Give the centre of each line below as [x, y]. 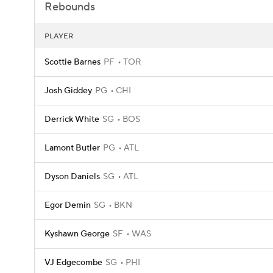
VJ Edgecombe [73, 263]
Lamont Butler [72, 148]
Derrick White [72, 119]
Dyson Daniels [72, 177]
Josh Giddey [68, 91]
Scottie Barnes [73, 62]
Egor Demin [68, 205]
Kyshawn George [77, 234]
